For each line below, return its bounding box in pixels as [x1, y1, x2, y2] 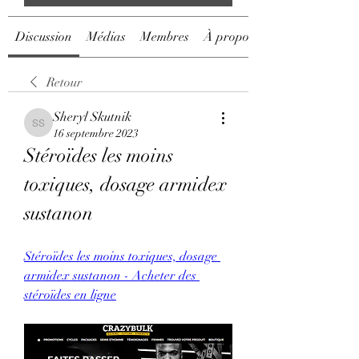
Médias [87, 29, 126, 45]
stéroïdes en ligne [24, 287, 116, 303]
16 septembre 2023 [53, 127, 139, 140]
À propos [204, 29, 254, 45]
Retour [46, 75, 83, 91]
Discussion [15, 29, 72, 45]
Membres [140, 29, 189, 45]
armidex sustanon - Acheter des [24, 268, 196, 284]
